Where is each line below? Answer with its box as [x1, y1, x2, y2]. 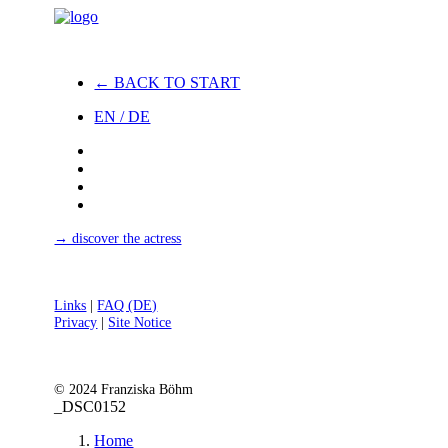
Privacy [54, 314, 98, 330]
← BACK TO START [94, 74, 241, 91]
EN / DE [94, 108, 151, 125]
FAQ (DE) [97, 297, 158, 313]
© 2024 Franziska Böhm [54, 381, 194, 397]
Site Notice [108, 314, 172, 330]
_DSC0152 [54, 398, 127, 415]
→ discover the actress [54, 230, 182, 246]
